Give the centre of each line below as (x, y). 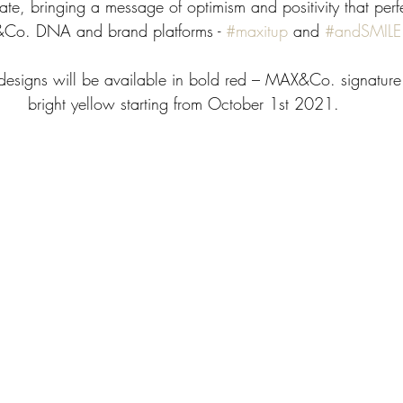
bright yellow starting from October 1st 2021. (184, 104)
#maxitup (257, 31)
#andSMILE (363, 31)
